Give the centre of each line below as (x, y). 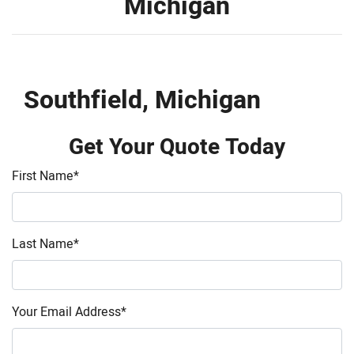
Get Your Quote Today (177, 147)
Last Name (43, 244)
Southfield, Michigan (142, 100)
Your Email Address (66, 312)
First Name (43, 176)
